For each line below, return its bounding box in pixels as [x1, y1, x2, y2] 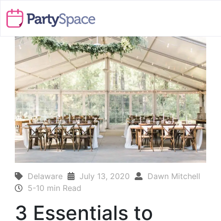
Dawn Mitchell [147, 171, 200, 181]
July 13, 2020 [79, 171, 130, 181]
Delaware [28, 171, 63, 181]
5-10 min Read [28, 183, 81, 193]
